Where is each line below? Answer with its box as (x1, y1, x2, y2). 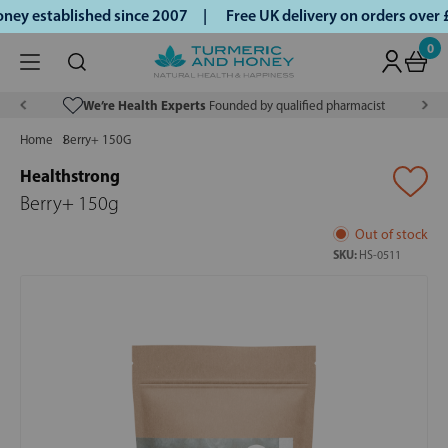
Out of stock (355, 225, 428, 243)
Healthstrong (20, 165, 120, 187)
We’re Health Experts (82, 97, 206, 114)
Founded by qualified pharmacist (205, 98, 385, 114)
